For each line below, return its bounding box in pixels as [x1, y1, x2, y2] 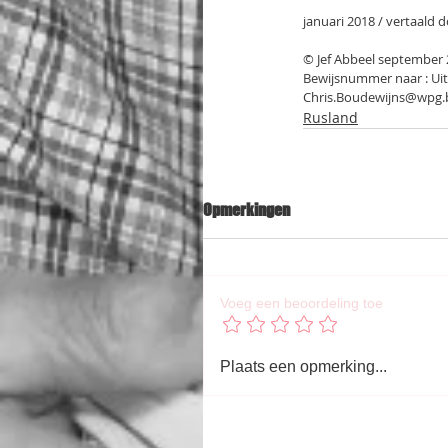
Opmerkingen [203, 200, 290, 219]
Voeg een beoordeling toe [220, 295, 383, 311]
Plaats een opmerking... [220, 358, 387, 375]
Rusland [303, 108, 358, 127]
